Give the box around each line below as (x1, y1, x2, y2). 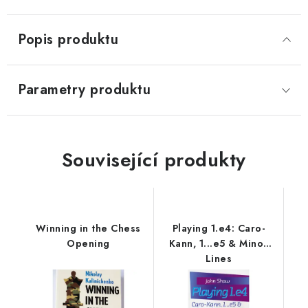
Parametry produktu (18, 80, 151, 100)
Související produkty (61, 146, 246, 174)
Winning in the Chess (35, 221, 141, 235)
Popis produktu (18, 30, 118, 49)
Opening (67, 236, 110, 250)
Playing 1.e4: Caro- (172, 221, 265, 235)
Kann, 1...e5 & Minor (168, 236, 268, 250)
